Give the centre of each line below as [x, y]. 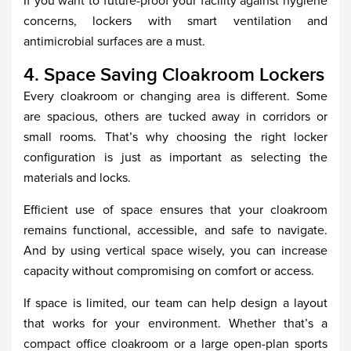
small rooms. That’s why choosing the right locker [175, 137]
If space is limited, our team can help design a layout [175, 303]
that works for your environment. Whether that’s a [175, 324]
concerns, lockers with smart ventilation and [175, 21]
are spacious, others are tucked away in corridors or [175, 117]
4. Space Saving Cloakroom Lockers [174, 75]
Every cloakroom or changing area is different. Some [175, 96]
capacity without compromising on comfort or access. [169, 271]
